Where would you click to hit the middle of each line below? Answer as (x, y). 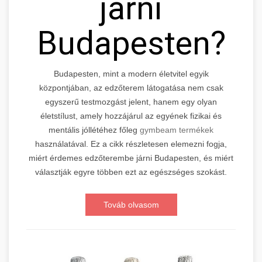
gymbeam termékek (177, 130)
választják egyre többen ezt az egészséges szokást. (131, 172)
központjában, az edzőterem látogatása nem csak (131, 88)
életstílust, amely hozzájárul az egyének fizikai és (131, 116)
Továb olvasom (131, 205)
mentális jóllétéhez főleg (94, 130)
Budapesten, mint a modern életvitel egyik (131, 74)
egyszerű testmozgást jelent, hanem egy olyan (131, 102)
